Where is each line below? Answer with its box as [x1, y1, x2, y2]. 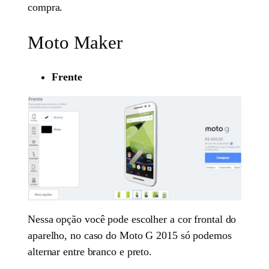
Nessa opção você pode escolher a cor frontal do [28, 213, 237, 225]
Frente [52, 70, 82, 83]
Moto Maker [28, 31, 123, 53]
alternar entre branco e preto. [28, 245, 153, 258]
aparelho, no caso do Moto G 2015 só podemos [28, 229, 232, 241]
